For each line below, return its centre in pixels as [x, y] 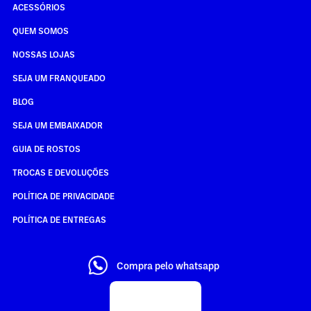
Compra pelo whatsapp [168, 266]
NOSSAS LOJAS [43, 54]
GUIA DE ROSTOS [46, 148]
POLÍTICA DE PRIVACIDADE [63, 195]
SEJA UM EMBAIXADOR [57, 125]
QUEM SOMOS [40, 30]
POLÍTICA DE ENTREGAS [59, 219]
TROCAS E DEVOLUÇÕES [60, 172]
